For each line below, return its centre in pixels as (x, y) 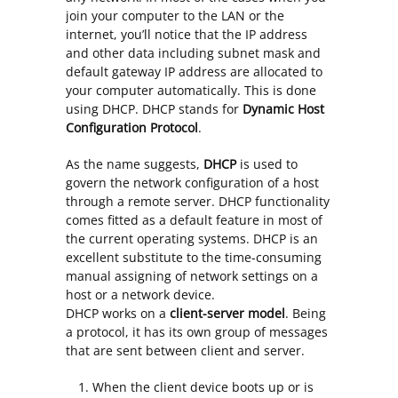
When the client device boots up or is (203, 387)
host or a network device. (140, 295)
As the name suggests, (135, 164)
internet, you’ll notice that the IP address (187, 35)
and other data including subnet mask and (193, 53)
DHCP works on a (118, 314)
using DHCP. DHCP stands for (154, 109)
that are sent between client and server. (185, 351)
